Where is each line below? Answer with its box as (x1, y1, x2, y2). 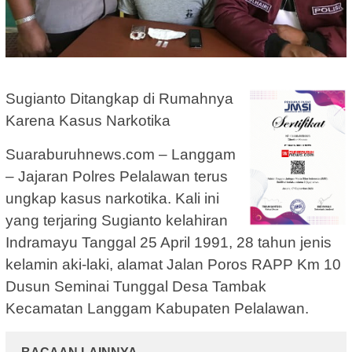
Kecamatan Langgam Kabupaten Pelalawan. (5, 300, 309, 317)
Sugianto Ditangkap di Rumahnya (5, 90, 233, 108)
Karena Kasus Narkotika (5, 112, 170, 130)
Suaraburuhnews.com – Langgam (5, 146, 236, 163)
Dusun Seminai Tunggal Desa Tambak (5, 278, 266, 295)
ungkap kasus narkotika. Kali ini (5, 190, 219, 207)
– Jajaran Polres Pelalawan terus (5, 168, 228, 185)
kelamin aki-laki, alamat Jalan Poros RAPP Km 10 (5, 256, 341, 273)
